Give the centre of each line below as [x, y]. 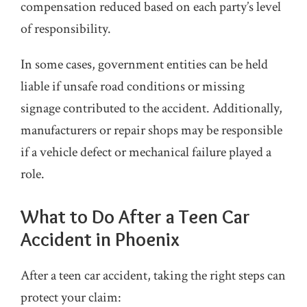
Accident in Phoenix [100, 239]
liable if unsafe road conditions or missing [133, 86]
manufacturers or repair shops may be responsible [151, 130]
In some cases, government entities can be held [144, 64]
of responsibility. [66, 29]
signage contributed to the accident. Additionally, [151, 108]
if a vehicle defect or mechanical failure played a [146, 152]
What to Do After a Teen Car [135, 217]
